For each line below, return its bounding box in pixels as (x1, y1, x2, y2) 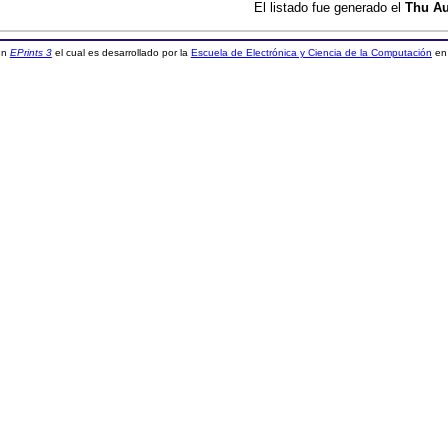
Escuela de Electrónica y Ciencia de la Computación (190, 47, 432, 59)
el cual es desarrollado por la (51, 47, 191, 59)
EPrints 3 (9, 47, 52, 59)
